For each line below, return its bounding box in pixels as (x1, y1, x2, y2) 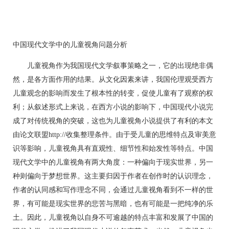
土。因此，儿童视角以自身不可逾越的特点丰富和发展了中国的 (13, 214, 213, 221)
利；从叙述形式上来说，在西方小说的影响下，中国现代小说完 (13, 103, 213, 111)
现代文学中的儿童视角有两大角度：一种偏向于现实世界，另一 (13, 158, 213, 166)
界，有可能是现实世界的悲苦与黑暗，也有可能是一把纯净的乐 (13, 200, 213, 208)
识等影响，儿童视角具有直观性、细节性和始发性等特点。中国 (13, 145, 213, 152)
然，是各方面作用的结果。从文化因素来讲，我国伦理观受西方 (13, 76, 213, 83)
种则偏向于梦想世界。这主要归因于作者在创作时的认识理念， (13, 172, 213, 180)
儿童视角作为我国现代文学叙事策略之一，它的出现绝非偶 (13, 62, 213, 70)
